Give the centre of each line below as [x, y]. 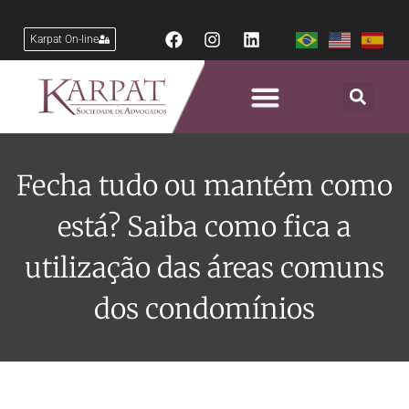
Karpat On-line [64, 39]
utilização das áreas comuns [204, 268]
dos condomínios [204, 309]
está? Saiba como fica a [204, 227]
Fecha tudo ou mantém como [204, 186]
